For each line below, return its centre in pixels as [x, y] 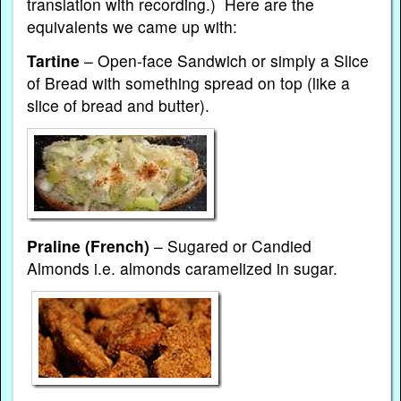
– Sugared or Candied [233, 245]
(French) [120, 245]
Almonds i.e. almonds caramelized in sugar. [183, 268]
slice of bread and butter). [119, 106]
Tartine [54, 61]
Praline [54, 245]
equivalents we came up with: [132, 27]
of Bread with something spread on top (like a [189, 83]
